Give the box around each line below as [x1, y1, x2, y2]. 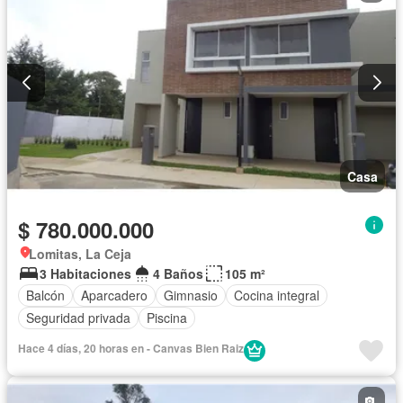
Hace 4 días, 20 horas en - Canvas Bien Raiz [18, 339, 244, 356]
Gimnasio [164, 286, 218, 305]
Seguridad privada [26, 309, 130, 327]
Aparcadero [81, 286, 148, 305]
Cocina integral [234, 286, 319, 305]
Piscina [147, 309, 187, 327]
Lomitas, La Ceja [29, 244, 131, 263]
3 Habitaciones [40, 264, 131, 282]
